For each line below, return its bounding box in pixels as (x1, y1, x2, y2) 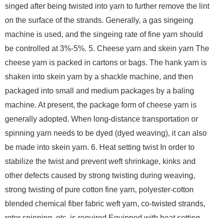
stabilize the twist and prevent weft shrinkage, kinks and (5, 157, 196, 166)
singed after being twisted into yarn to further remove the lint (5, 2, 209, 11)
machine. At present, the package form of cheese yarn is (5, 101, 197, 109)
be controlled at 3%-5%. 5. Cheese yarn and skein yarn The (5, 44, 209, 53)
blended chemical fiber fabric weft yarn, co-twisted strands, (5, 200, 205, 208)
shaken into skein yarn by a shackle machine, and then (5, 73, 193, 81)
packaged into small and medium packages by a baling (5, 87, 194, 95)
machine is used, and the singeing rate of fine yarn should (5, 30, 203, 39)
